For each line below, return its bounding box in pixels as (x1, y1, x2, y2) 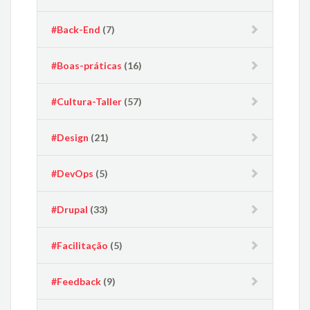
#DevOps (51, 167, 94, 179)
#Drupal (51, 203, 89, 215)
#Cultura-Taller (51, 95, 122, 107)
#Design (51, 131, 89, 143)
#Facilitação (51, 239, 109, 251)
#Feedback (51, 275, 102, 287)
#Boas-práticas (51, 59, 122, 71)
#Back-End (51, 23, 101, 35)
